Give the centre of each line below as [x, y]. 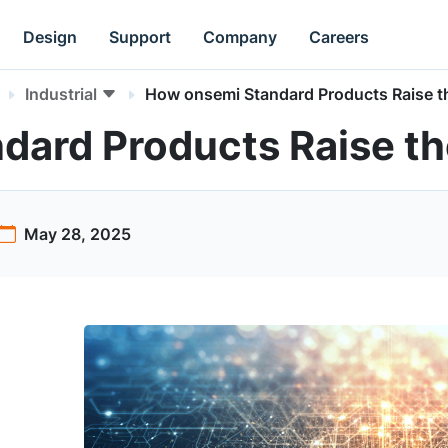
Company [240, 36]
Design [50, 36]
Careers [339, 36]
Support [140, 36]
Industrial [61, 94]
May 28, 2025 [77, 234]
